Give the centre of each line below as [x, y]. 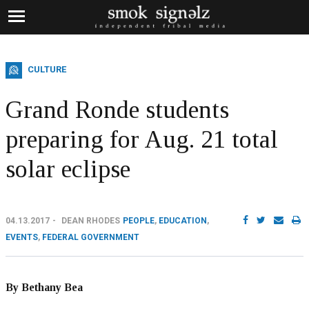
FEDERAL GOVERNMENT [91, 237]
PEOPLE [139, 221]
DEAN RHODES [91, 221]
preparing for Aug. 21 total [142, 139]
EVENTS [22, 237]
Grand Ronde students [117, 110]
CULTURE [47, 70]
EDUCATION [183, 221]
